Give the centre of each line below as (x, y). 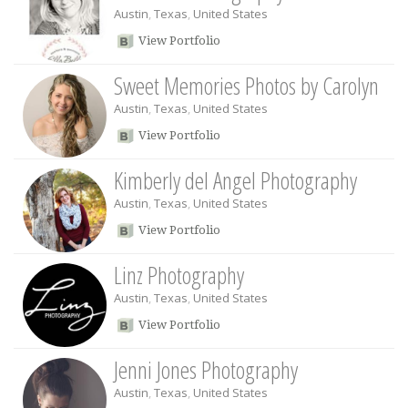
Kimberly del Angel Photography (235, 180)
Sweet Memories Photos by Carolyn (246, 86)
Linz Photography (179, 275)
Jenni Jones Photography (206, 370)
